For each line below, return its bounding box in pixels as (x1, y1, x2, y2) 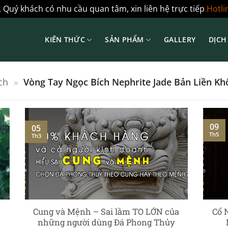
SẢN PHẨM (105, 35, 144, 44)
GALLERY (164, 35, 196, 44)
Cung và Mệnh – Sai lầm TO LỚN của (33, 206, 180, 217)
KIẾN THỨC (45, 35, 85, 44)
